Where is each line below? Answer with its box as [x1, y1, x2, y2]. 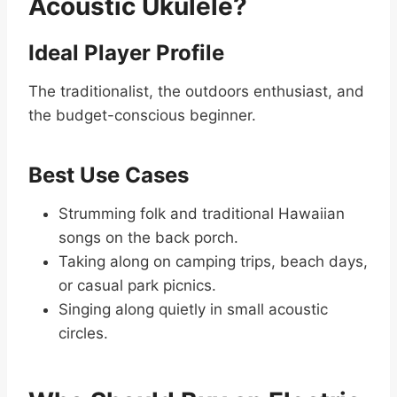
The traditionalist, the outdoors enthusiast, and [28, 82, 364, 101]
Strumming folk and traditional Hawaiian [58, 205, 345, 223]
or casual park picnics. [58, 276, 216, 295]
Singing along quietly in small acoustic [58, 300, 328, 319]
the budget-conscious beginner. [28, 106, 256, 125]
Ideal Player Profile [28, 40, 224, 66]
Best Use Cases [28, 162, 189, 189]
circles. [58, 324, 108, 343]
